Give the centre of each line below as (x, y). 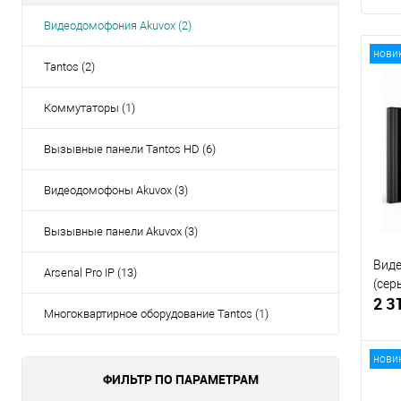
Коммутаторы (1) (90, 108)
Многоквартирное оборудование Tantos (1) (156, 314)
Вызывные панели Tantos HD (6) (130, 149)
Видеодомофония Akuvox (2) (118, 26)
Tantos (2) (69, 67)
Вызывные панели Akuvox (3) (121, 232)
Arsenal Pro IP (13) (90, 273)
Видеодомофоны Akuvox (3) (116, 191)
